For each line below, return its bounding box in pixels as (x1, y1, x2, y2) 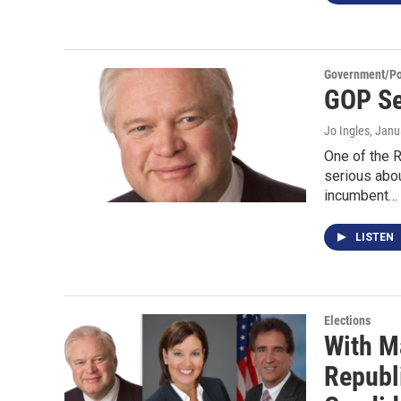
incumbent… (324, 187, 397, 204)
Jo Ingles (324, 124, 370, 138)
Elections (324, 313, 371, 328)
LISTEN (355, 231, 397, 243)
